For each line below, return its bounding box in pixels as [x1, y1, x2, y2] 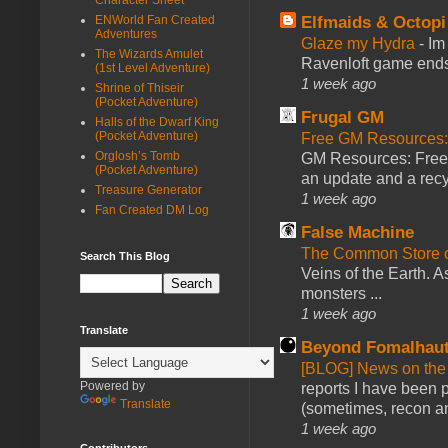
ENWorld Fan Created [95, 12, 215, 27]
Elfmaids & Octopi [301, 12, 446, 32]
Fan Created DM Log [95, 202, 209, 217]
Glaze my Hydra [301, 34, 419, 52]
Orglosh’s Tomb [95, 148, 180, 163]
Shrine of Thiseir [95, 80, 184, 95]
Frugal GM [301, 107, 384, 127]
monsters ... [301, 284, 382, 302]
